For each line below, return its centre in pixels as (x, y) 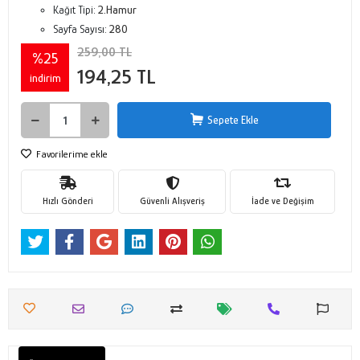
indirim (45, 78)
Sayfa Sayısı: (81, 29)
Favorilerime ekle (71, 154)
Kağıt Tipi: (76, 10)
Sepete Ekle (233, 120)
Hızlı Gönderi (67, 200)
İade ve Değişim (282, 200)
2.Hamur (117, 10)
